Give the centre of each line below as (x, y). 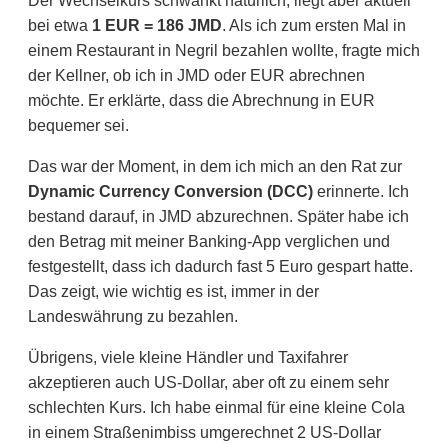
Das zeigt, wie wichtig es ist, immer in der (173, 292)
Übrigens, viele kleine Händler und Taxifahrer (188, 358)
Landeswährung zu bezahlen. (133, 317)
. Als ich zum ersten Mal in (314, 26)
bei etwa (60, 26)
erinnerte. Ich (361, 192)
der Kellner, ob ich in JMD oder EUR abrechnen (196, 76)
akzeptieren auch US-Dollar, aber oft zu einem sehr (208, 383)
